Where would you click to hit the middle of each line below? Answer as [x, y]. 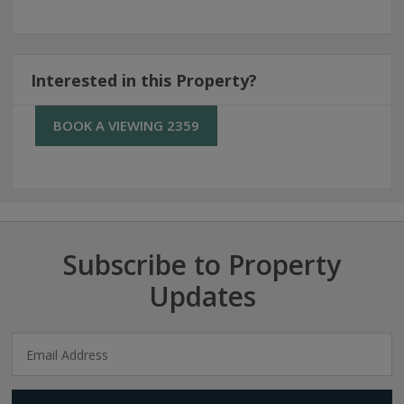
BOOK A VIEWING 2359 [126, 126]
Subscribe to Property [202, 265]
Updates [202, 297]
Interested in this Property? [144, 81]
